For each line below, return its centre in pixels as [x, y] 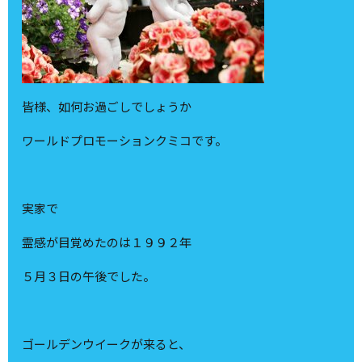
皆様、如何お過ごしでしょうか [107, 107]
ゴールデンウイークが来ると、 [107, 344]
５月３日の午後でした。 [89, 276]
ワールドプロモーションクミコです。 [125, 141]
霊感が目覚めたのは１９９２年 [107, 242]
